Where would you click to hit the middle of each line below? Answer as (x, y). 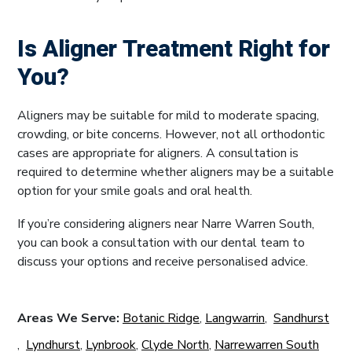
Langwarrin (235, 318)
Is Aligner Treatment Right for (174, 49)
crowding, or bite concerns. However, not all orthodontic (171, 134)
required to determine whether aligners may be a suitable (176, 172)
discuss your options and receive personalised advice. (163, 261)
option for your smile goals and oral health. (135, 191)
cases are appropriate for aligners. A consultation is (158, 153)
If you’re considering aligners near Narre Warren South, (166, 224)
